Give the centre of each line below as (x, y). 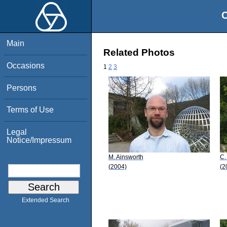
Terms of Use (30, 110)
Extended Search (46, 200)
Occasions (26, 65)
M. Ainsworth (126, 157)
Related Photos (139, 53)
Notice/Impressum (39, 140)
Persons (22, 88)
